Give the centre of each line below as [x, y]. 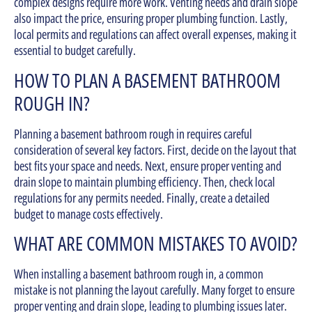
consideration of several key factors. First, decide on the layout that [155, 149]
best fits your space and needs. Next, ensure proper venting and [148, 165]
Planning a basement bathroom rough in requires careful [133, 133]
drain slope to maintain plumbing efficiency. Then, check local [145, 181]
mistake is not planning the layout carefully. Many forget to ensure [154, 289]
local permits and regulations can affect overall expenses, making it [155, 34]
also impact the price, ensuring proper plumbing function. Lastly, [151, 18]
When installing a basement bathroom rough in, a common [139, 273]
